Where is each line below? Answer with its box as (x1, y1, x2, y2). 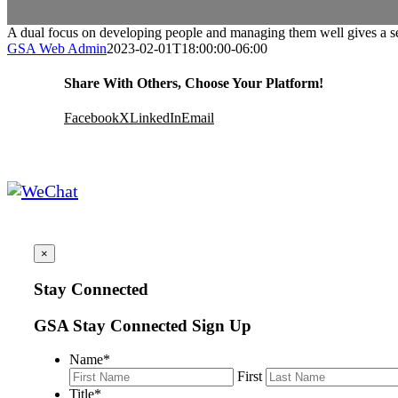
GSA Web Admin (7, 40, 107, 56)
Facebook (64, 110, 119, 126)
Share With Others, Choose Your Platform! (64, 75, 323, 91)
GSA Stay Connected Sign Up (34, 315, 251, 335)
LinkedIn (130, 110, 181, 126)
